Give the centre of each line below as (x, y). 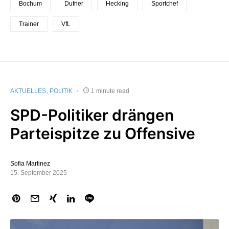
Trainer (29, 24)
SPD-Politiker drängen (92, 115)
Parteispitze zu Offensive (103, 133)
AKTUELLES (28, 91)
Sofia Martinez (30, 163)
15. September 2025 (39, 173)
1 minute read (110, 91)
